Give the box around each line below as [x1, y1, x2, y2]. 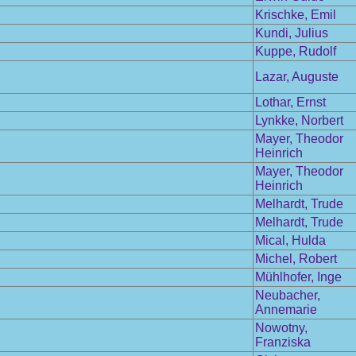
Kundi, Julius [255, 26, 328, 40]
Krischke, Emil [255, 8, 336, 21]
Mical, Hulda [255, 234, 326, 247]
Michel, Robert [255, 252, 337, 265]
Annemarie [255, 303, 317, 316]
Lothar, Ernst [255, 95, 326, 109]
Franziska [255, 335, 311, 349]
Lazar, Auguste [255, 70, 339, 83]
